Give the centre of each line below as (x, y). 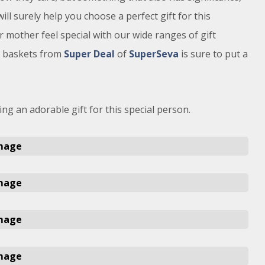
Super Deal (89, 54)
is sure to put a (213, 54)
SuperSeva (153, 54)
